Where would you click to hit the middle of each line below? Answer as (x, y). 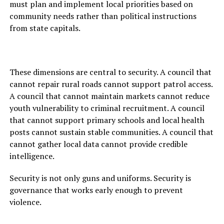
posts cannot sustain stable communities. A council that (111, 132)
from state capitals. (45, 28)
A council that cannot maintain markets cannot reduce (109, 96)
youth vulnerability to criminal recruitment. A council (107, 108)
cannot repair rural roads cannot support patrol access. (111, 84)
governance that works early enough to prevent (96, 190)
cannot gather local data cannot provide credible (98, 144)
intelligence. (32, 156)
